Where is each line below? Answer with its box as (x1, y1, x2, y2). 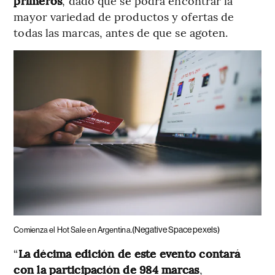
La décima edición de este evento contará (18, 245, 241, 261)
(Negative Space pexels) (131, 224, 220, 234)
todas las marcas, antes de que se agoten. (14, 24, 228, 40)
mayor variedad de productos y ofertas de (14, 8, 234, 24)
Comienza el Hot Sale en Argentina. (14, 225, 132, 234)
